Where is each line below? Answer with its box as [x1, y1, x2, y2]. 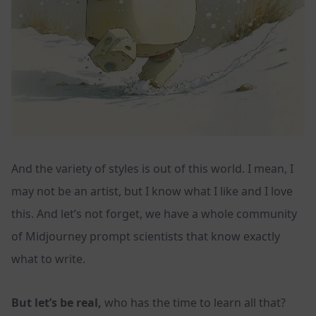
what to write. [11, 251, 85, 267]
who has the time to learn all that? [102, 295, 286, 311]
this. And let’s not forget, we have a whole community [11, 206, 297, 222]
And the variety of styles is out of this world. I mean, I [11, 161, 293, 177]
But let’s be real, [11, 295, 102, 311]
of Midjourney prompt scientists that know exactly [11, 229, 280, 245]
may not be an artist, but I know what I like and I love [11, 183, 293, 200]
